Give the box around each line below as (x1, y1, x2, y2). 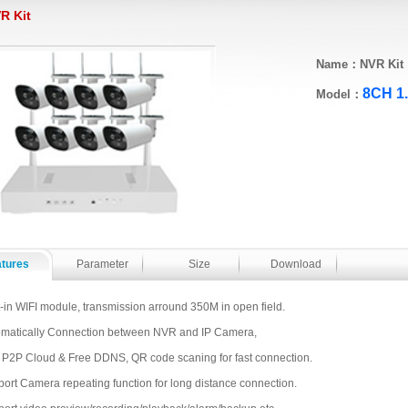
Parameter (76, 258, 128, 270)
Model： (316, 87, 362, 101)
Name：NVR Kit (316, 57, 403, 71)
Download (270, 258, 321, 270)
